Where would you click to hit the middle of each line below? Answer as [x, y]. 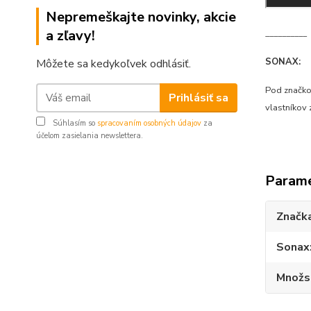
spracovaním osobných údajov [149, 123]
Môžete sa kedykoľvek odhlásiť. [114, 64]
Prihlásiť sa [198, 98]
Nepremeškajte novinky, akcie [141, 17]
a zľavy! [70, 36]
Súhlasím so [74, 123]
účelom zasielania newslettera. [90, 136]
